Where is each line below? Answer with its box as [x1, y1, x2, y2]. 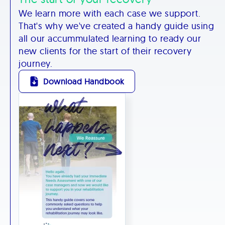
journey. [19, 57, 52, 69]
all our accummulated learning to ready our [19, 32, 201, 44]
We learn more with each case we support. [19, 7, 200, 19]
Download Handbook [43, 76, 125, 86]
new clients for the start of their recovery [19, 45, 192, 57]
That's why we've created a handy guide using [19, 20, 214, 32]
